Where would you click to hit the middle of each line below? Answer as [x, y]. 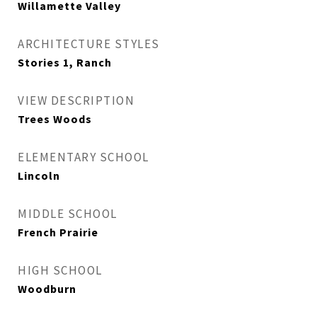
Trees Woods [55, 120]
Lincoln [39, 176]
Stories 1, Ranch [65, 63]
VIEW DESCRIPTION [76, 101]
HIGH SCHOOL [60, 271]
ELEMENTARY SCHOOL [83, 157]
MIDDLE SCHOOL [68, 214]
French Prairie [58, 233]
